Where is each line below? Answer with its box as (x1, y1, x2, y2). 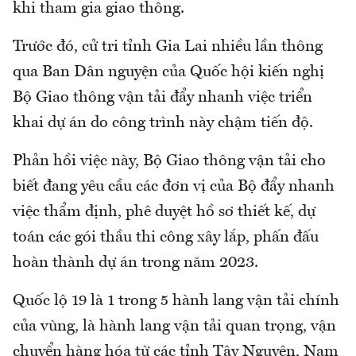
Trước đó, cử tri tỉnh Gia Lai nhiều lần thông (13, 39, 323, 56)
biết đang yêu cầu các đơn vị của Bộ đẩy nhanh (13, 179, 335, 195)
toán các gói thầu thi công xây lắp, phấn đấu (13, 230, 319, 246)
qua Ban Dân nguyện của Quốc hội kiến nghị (13, 64, 324, 81)
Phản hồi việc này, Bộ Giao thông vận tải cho (13, 153, 326, 170)
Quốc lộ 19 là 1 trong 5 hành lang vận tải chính (13, 293, 339, 310)
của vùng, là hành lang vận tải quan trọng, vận (13, 319, 336, 335)
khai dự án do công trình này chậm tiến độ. (13, 115, 317, 132)
